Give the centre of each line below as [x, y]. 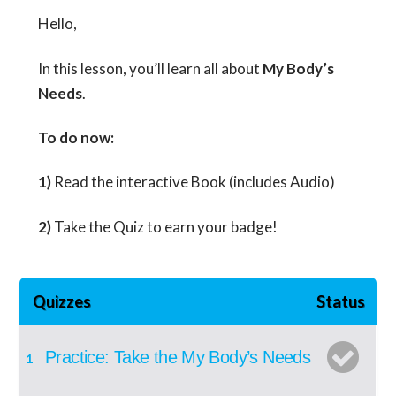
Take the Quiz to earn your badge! [165, 226]
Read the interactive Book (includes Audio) [193, 182]
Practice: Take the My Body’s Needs [178, 357]
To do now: [76, 137]
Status [340, 301]
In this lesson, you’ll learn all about [150, 68]
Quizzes [62, 301]
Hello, [57, 24]
